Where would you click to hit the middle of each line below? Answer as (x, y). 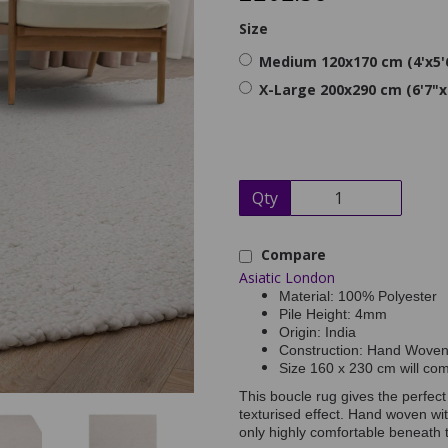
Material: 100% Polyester (358, 296)
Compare (291, 255)
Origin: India (317, 332)
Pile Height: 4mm (333, 314)
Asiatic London (287, 278)
